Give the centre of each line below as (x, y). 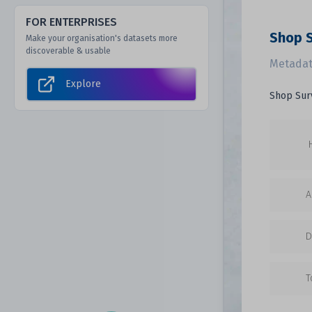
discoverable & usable (68, 51)
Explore (83, 84)
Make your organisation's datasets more (102, 38)
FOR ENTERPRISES (71, 22)
